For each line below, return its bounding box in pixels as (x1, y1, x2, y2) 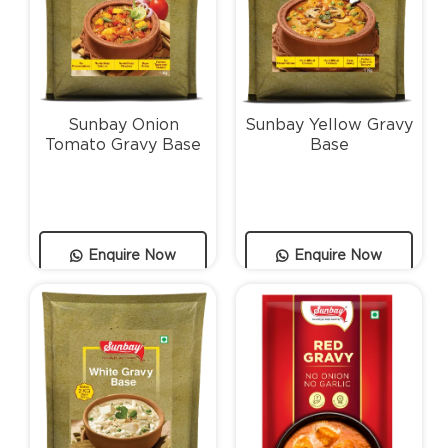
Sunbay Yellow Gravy (245, 114, 414, 134)
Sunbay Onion (67, 114, 179, 134)
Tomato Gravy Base (45, 134, 202, 154)
